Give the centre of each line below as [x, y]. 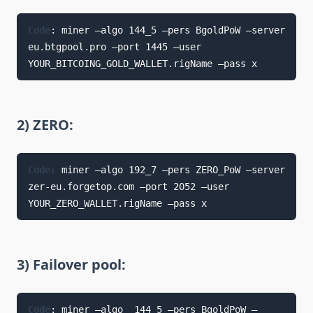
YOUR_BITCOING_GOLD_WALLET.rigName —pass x [142, 63]
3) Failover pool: [71, 264]
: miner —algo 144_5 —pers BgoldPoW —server [167, 30]
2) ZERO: [45, 124]
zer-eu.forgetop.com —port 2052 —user [128, 186]
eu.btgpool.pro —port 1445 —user [114, 46]
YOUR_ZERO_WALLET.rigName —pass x [117, 203]
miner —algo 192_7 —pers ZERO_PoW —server [173, 169]
